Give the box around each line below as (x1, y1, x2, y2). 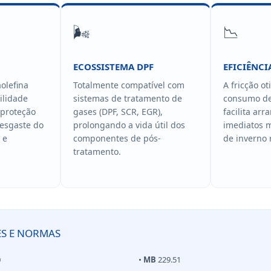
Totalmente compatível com (73, 79, 184, 91)
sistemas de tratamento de (73, 92, 182, 104)
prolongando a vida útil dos (73, 119, 185, 131)
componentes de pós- (73, 132, 161, 144)
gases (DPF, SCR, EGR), (73, 105, 163, 117)
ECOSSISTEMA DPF (73, 60, 154, 73)
